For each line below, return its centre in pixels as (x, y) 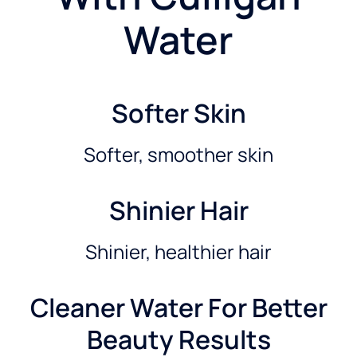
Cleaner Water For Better (178, 307)
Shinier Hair (178, 210)
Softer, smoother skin (178, 154)
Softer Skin (178, 113)
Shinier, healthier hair (178, 251)
